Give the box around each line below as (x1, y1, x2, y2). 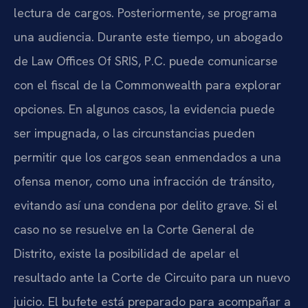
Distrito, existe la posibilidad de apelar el (14, 245, 239, 261)
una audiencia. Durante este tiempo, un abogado (14, 28, 283, 45)
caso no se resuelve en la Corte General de (14, 221, 254, 237)
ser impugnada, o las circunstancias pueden (14, 124, 255, 141)
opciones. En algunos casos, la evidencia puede (14, 100, 275, 117)
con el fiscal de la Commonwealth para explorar (14, 76, 281, 93)
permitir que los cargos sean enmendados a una (14, 148, 281, 165)
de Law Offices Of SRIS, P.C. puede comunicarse (14, 52, 278, 69)
